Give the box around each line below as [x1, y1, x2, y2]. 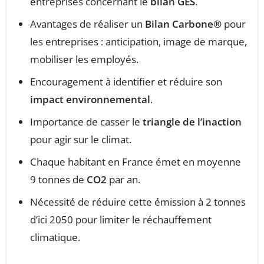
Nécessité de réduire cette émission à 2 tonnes [30, 195, 246, 209]
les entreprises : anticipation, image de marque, [30, 35, 247, 48]
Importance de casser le [30, 115, 143, 128]
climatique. [30, 230, 80, 244]
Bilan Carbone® [145, 17, 222, 31]
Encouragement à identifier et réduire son [30, 75, 222, 88]
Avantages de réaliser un [30, 17, 145, 31]
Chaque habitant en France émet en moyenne [30, 155, 241, 169]
